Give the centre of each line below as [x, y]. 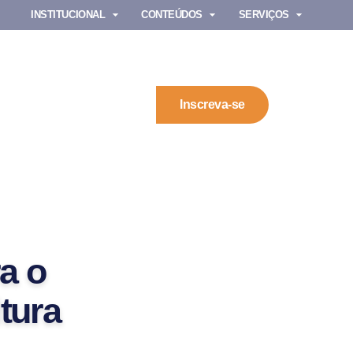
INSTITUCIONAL [68, 15]
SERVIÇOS [264, 15]
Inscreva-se [212, 104]
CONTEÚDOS [172, 15]
